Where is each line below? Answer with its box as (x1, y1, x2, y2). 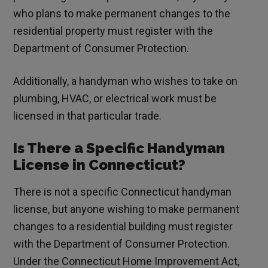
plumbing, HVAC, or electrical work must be (13, 92, 217, 105)
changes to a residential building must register (13, 220, 233, 233)
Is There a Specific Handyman (13, 139, 226, 157)
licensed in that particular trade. (13, 109, 162, 123)
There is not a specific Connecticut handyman (13, 185, 232, 199)
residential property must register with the (13, 25, 214, 38)
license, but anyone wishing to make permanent (13, 203, 240, 216)
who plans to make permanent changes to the (13, 7, 231, 20)
